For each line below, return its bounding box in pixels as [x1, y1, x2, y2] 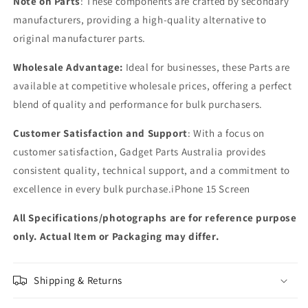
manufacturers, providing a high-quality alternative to [13, 13, 267, 27]
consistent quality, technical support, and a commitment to [13, 164, 290, 177]
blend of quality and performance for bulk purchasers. [13, 98, 263, 111]
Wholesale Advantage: [13, 60, 123, 74]
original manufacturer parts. [13, 32, 146, 45]
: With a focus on [187, 126, 265, 140]
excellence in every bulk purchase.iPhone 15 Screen [13, 182, 251, 196]
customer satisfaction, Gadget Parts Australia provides [13, 145, 266, 159]
